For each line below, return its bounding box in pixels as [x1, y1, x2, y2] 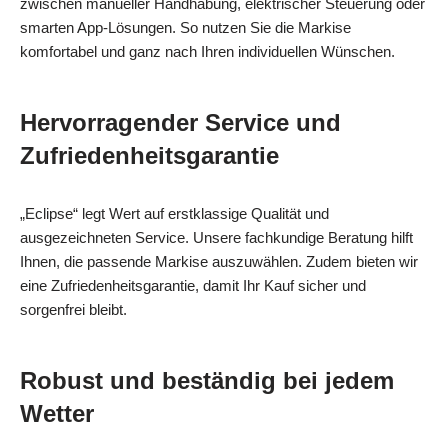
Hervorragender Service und [20, 108, 341, 136]
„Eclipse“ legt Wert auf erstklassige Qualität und [20, 204, 329, 222]
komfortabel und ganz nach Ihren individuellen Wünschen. [20, 42, 395, 60]
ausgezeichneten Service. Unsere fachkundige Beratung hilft [20, 228, 413, 246]
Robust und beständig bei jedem [20, 366, 394, 394]
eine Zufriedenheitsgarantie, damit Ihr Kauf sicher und [20, 276, 366, 294]
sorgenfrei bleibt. [20, 300, 127, 318]
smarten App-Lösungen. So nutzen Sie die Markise [20, 18, 351, 36]
